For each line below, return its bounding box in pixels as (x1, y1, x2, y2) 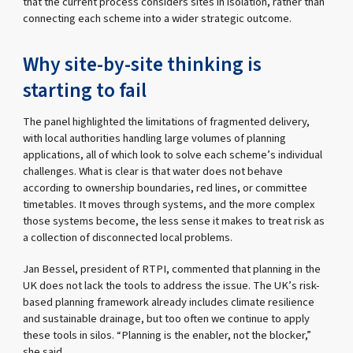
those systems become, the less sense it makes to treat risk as (23, 213, 325, 230)
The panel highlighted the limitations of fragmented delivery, (23, 113, 310, 131)
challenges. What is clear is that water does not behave (23, 163, 284, 180)
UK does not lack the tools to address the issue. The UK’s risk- (23, 277, 321, 294)
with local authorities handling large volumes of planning (23, 130, 287, 147)
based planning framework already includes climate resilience (23, 293, 315, 310)
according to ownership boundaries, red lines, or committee (23, 180, 308, 197)
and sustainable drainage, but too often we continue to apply (23, 310, 310, 327)
